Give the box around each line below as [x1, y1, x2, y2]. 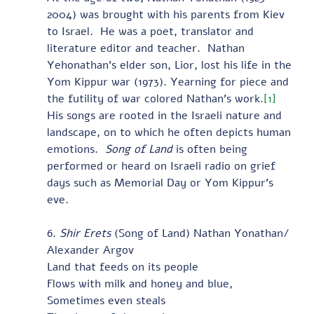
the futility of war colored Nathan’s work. [46, 91, 264, 107]
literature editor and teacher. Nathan [46, 41, 248, 57]
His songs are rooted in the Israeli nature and [46, 108, 285, 124]
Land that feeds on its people [46, 259, 198, 275]
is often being [172, 142, 251, 158]
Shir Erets [59, 226, 111, 242]
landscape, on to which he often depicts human [46, 125, 294, 141]
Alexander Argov [46, 243, 137, 259]
